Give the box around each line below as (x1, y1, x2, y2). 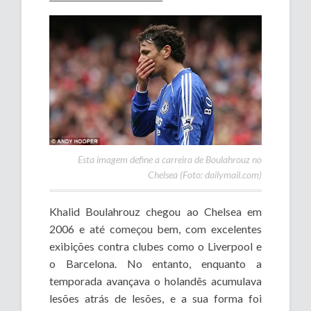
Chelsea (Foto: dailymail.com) (147, 169, 262, 181)
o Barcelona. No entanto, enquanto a (49, 257, 262, 271)
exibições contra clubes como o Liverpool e (49, 239, 262, 253)
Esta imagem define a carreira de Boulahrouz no (77, 153, 262, 166)
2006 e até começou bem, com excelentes (49, 222, 262, 236)
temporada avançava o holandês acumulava (49, 274, 262, 288)
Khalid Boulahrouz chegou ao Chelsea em (49, 205, 262, 219)
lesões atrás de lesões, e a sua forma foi (49, 292, 262, 305)
